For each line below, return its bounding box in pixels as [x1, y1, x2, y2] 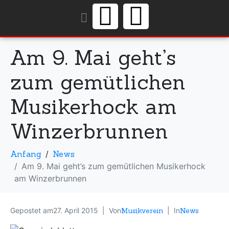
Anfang [10, 149, 41, 159]
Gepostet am [10, 206, 53, 215]
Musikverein [121, 206, 163, 215]
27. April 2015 [53, 206, 98, 215]
